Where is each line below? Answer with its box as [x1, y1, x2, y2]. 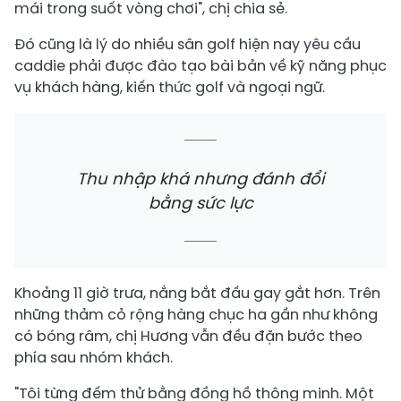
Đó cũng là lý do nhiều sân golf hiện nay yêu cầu [14, 34, 361, 55]
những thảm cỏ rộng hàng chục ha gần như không [14, 304, 378, 326]
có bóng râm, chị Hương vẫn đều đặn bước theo [14, 326, 363, 347]
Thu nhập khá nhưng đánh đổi [77, 167, 324, 191]
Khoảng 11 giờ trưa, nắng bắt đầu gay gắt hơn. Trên [14, 283, 380, 304]
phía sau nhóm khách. [14, 347, 173, 369]
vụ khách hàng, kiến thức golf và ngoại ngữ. [14, 77, 325, 98]
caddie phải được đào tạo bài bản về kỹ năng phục [14, 55, 387, 77]
